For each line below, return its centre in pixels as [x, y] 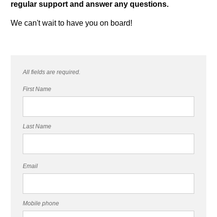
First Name [37, 89]
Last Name [37, 126]
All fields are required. [52, 72]
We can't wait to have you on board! [72, 23]
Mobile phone [41, 203]
